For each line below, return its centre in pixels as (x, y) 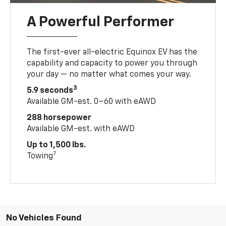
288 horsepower (59, 118)
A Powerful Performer (101, 22)
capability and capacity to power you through (112, 63)
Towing (40, 156)
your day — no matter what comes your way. (109, 74)
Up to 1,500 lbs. (56, 145)
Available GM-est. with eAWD (81, 129)
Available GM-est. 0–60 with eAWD (92, 102)
